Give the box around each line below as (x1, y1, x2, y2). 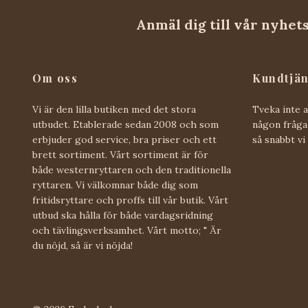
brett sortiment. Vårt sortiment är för (32, 148, 208, 161)
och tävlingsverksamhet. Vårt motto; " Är (32, 223, 221, 236)
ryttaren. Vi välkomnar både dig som (32, 178, 198, 191)
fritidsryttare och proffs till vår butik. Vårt (32, 193, 228, 206)
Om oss (32, 70, 78, 85)
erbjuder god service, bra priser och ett (32, 133, 217, 146)
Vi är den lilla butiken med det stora (32, 102, 196, 115)
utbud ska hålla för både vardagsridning (32, 208, 213, 221)
